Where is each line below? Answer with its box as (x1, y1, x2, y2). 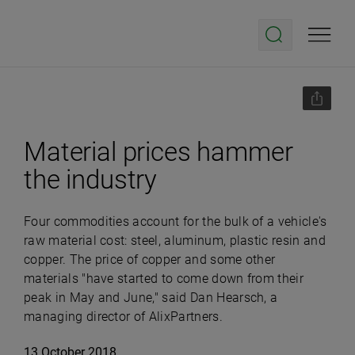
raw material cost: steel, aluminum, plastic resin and (24, 233, 326, 248)
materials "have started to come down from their (24, 271, 304, 286)
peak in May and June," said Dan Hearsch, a (24, 290, 278, 305)
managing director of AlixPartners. (24, 309, 223, 324)
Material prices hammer (24, 136, 293, 167)
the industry (24, 164, 158, 195)
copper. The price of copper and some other (24, 252, 276, 267)
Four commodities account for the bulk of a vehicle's (24, 214, 327, 229)
